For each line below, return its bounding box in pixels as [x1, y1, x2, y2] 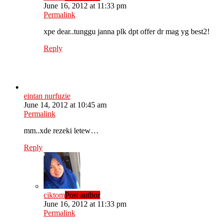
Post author [65, 191, 100, 200]
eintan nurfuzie [24, 92, 70, 101]
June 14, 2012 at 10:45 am [24, 101, 107, 110]
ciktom [44, 191, 65, 200]
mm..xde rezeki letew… [24, 126, 99, 135]
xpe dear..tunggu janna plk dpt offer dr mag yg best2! [44, 27, 210, 36]
